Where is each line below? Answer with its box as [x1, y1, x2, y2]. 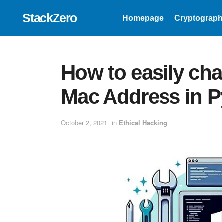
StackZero [22, 10, 77, 25]
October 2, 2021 [61, 118, 107, 128]
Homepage [122, 14, 164, 22]
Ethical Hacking [119, 118, 167, 128]
